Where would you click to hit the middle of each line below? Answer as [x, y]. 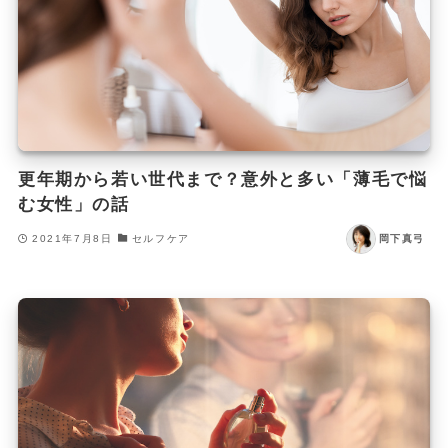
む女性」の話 [73, 205]
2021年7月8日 [72, 238]
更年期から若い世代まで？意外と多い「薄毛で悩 [222, 180]
